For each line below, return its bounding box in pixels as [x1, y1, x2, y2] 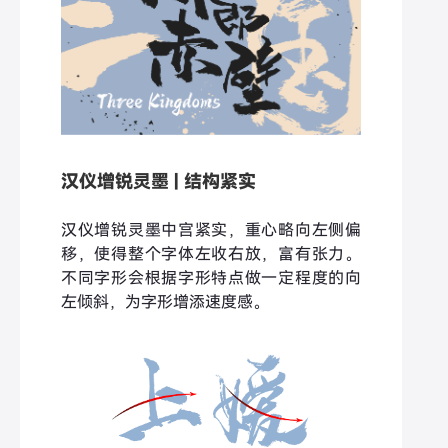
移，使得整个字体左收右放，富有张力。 [61, 243, 361, 264]
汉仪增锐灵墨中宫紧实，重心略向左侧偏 [61, 219, 361, 240]
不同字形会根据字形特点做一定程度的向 [61, 267, 361, 288]
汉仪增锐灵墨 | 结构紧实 [61, 169, 256, 192]
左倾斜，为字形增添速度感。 [61, 291, 269, 312]
